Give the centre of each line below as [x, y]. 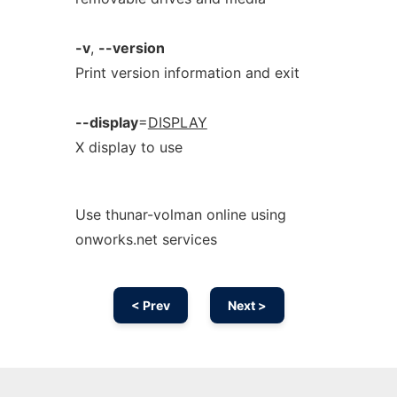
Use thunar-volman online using [180, 214]
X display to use [128, 147]
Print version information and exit [187, 73]
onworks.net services [146, 239]
